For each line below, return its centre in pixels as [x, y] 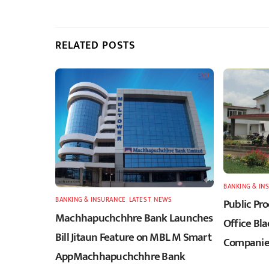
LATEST [140, 200]
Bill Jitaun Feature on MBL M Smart [133, 237]
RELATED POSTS [95, 45]
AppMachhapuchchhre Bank [120, 257]
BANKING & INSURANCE [91, 200]
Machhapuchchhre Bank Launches [134, 218]
